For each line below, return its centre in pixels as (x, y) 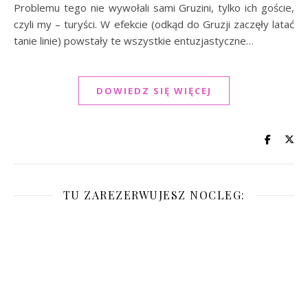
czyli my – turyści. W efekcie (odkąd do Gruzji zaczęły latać (154, 24)
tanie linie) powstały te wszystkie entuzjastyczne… (134, 41)
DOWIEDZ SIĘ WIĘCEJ (154, 91)
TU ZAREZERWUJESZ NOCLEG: (154, 195)
